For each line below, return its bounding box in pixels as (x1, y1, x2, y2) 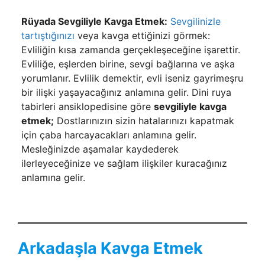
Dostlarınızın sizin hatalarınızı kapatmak (53, 115, 234, 127)
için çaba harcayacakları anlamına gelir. (21, 129, 196, 141)
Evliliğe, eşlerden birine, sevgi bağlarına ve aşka (21, 58, 235, 70)
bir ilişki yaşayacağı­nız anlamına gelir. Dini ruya (21, 86, 231, 98)
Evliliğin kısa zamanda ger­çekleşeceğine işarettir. (21, 44, 240, 56)
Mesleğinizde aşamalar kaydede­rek (21, 143, 179, 155)
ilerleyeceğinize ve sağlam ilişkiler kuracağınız (21, 157, 227, 169)
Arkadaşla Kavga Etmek (18, 238, 203, 258)
